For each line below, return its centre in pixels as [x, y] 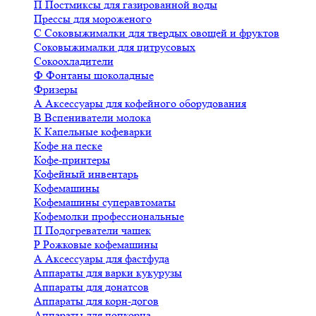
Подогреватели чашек [98, 230]
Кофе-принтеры [72, 160]
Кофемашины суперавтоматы [105, 202]
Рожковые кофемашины [101, 244]
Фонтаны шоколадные [100, 75]
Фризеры [56, 89]
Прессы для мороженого [93, 19]
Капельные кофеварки [98, 132]
